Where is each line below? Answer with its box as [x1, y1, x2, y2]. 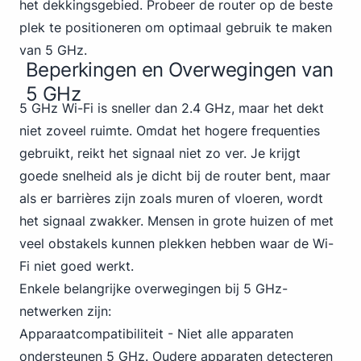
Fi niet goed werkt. [19, 258, 134, 274]
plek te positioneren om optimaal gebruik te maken [19, 19, 332, 35]
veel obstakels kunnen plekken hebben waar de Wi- [19, 235, 334, 251]
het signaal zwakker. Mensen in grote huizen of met [19, 213, 334, 229]
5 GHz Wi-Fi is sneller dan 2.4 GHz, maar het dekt [19, 100, 324, 116]
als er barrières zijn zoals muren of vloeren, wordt [19, 190, 323, 206]
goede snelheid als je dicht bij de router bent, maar [19, 168, 330, 184]
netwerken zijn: [19, 303, 111, 319]
